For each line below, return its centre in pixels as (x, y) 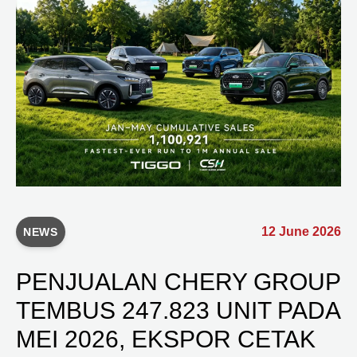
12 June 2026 (301, 231)
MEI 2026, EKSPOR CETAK (166, 339)
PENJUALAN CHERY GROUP (178, 282)
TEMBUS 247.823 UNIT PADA (178, 310)
